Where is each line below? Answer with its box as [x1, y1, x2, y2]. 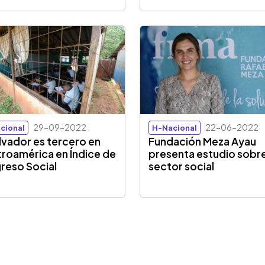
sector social [148, 160, 215, 173]
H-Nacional [152, 123, 198, 133]
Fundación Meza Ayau [148, 135, 257, 148]
